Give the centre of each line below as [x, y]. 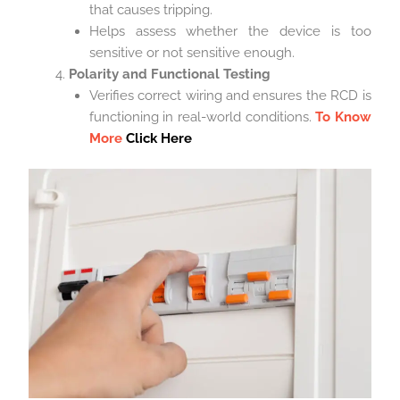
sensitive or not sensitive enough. [192, 52]
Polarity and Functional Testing [170, 74]
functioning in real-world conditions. [202, 117]
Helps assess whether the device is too [230, 31]
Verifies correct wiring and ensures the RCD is [230, 95]
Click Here [158, 138]
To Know [343, 117]
